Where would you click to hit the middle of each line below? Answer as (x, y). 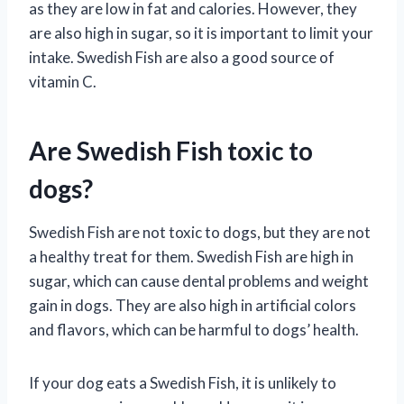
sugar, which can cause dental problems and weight (199, 280)
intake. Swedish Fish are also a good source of (182, 57)
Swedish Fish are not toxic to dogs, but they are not (200, 232)
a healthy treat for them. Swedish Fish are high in (191, 256)
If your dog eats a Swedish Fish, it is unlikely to (183, 382)
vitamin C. (63, 81)
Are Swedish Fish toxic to (171, 150)
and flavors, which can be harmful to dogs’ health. (194, 329)
